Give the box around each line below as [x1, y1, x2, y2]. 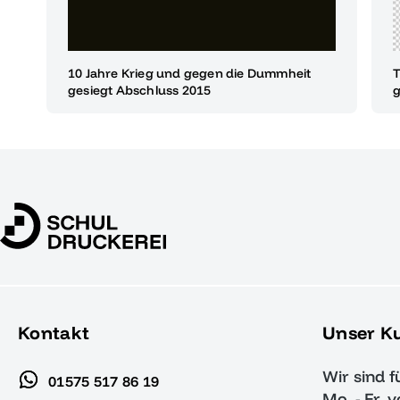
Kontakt [18, 321, 90, 344]
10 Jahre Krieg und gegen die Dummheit [68, 64, 312, 81]
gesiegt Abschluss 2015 [68, 81, 212, 98]
